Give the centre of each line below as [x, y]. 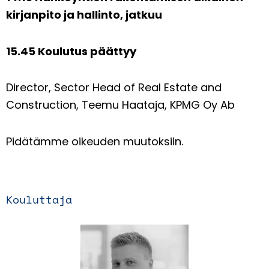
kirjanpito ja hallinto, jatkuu [85, 15]
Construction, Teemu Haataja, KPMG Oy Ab [120, 105]
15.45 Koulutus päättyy [72, 51]
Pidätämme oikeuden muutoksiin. [95, 141]
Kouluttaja [39, 200]
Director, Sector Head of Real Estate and [114, 88]
